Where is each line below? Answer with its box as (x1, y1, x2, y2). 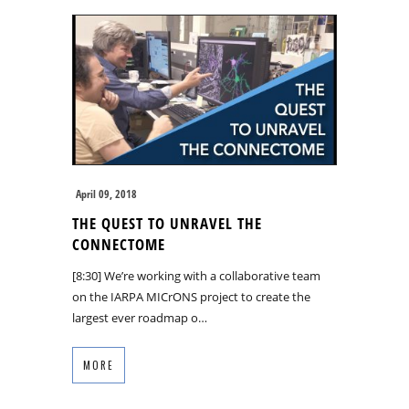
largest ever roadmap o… (72, 309, 207, 327)
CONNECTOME (72, 234, 165, 256)
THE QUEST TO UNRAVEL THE (72, 213, 262, 235)
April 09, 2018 (76, 186, 137, 203)
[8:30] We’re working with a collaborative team (72, 267, 320, 285)
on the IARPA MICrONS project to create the (72, 288, 310, 306)
